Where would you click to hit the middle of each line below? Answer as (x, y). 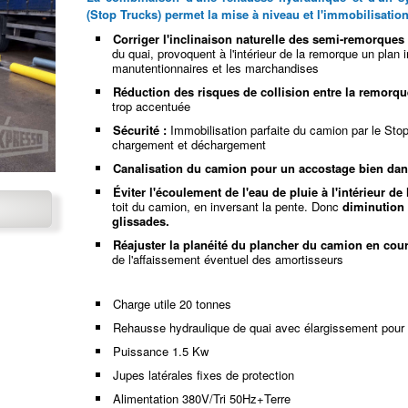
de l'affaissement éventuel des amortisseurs (228, 259)
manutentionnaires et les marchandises (216, 67)
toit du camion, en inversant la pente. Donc (228, 206)
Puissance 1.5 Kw (161, 351)
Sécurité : (140, 129)
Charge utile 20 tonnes (173, 303)
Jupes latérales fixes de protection (204, 374)
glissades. (141, 220)
